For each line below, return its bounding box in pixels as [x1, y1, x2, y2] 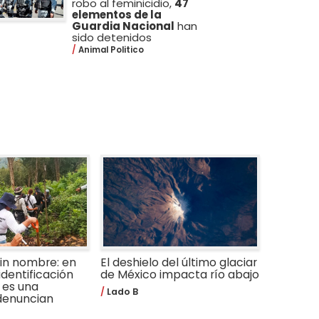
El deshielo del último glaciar [100, 253, 257, 271]
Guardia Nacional [71, 19, 174, 34]
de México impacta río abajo [100, 266, 259, 283]
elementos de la [71, 7, 162, 23]
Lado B [105, 286, 138, 298]
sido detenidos [71, 30, 152, 46]
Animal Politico [75, 44, 144, 56]
